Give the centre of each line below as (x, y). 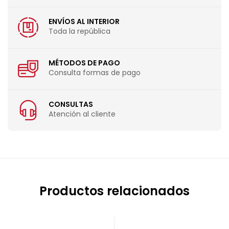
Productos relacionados (114, 191)
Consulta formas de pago (95, 73)
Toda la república (79, 31)
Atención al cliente (82, 114)
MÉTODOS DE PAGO (84, 63)
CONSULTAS (71, 105)
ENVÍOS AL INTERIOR (84, 22)
